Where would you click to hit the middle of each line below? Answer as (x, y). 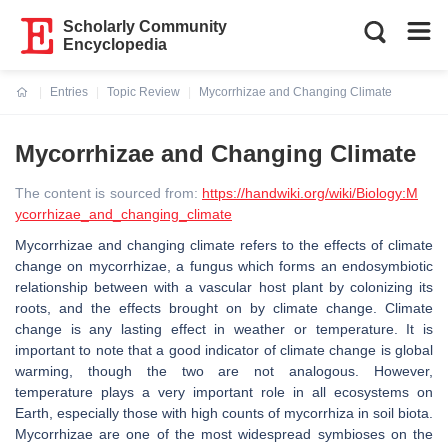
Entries (69, 92)
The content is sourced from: (108, 193)
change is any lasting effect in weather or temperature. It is (224, 329)
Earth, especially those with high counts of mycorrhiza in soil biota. (224, 413)
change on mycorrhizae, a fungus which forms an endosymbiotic (224, 266)
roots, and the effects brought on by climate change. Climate (224, 308)
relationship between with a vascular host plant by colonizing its (224, 287)
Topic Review (143, 92)
